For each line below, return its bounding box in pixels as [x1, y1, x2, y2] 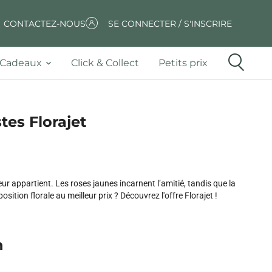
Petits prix [158, 57, 208, 69]
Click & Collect [71, 57, 139, 69]
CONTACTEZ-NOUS [3, 18, 86, 29]
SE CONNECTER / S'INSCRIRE [108, 18, 233, 29]
